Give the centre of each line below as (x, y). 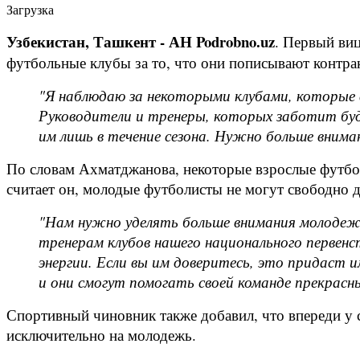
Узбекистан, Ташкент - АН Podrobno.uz (141, 41)
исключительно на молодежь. (101, 334)
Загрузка (30, 10)
